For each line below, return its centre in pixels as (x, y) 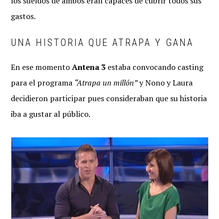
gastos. (23, 16)
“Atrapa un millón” (106, 83)
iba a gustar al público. (51, 114)
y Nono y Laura (165, 83)
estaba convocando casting (155, 67)
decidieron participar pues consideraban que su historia (109, 98)
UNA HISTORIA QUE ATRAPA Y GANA (102, 43)
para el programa (43, 83)
